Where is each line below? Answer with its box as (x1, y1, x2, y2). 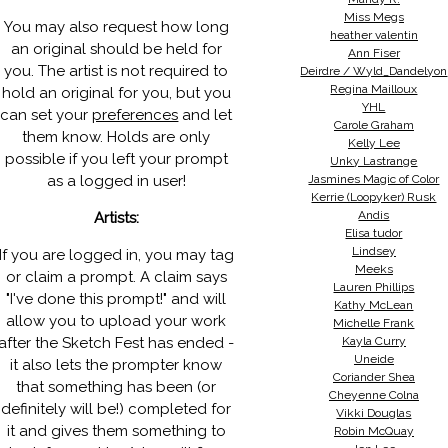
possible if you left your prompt (4, 150, 228, 168)
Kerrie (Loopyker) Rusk (311, 190, 437, 204)
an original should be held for (10, 40, 222, 58)
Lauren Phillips (333, 280, 415, 294)
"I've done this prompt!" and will (6, 290, 227, 308)
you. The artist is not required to (4, 62, 229, 80)
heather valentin (329, 28, 418, 42)
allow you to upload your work (6, 312, 227, 330)
